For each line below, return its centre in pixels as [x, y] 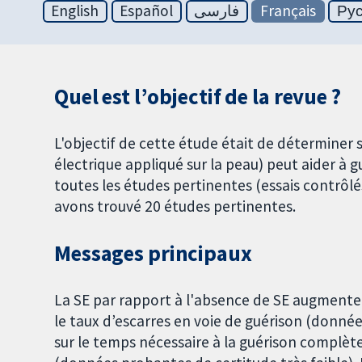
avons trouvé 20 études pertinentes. [175, 206]
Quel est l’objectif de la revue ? [198, 97]
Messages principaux [153, 253]
